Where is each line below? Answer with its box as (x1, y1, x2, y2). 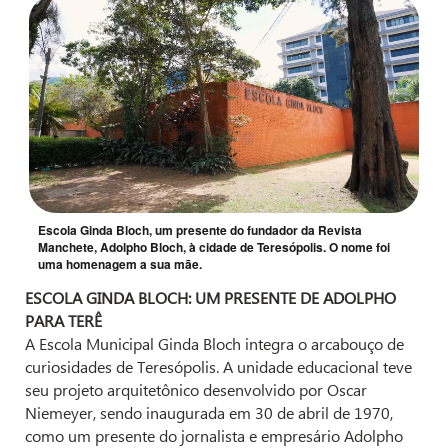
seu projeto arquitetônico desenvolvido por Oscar (25, 379, 367, 401)
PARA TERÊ (25, 310, 102, 332)
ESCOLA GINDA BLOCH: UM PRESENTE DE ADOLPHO (25, 287, 396, 309)
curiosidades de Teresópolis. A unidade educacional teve (25, 356, 412, 378)
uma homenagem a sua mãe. (38, 255, 202, 274)
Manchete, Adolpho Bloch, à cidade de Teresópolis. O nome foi (38, 238, 390, 257)
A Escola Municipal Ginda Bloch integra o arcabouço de (25, 333, 404, 355)
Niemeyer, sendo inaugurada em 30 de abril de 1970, (25, 402, 393, 424)
